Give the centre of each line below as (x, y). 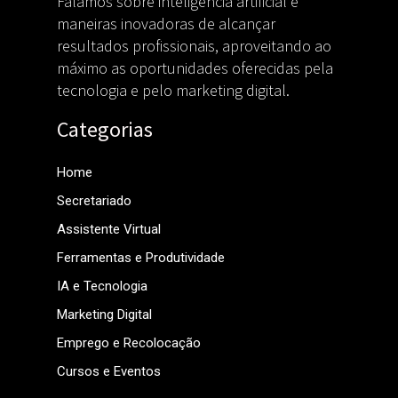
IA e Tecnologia (102, 287)
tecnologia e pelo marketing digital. (173, 91)
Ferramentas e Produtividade (140, 258)
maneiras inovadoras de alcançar (166, 24)
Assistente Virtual (108, 230)
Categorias (104, 130)
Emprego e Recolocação (128, 343)
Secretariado (94, 201)
